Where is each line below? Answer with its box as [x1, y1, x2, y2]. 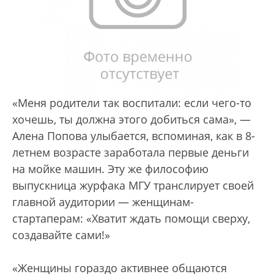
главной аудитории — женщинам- [12, 194, 194, 210]
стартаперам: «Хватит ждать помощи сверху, [12, 211, 250, 226]
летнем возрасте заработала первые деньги [12, 145, 249, 160]
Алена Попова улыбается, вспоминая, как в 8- [12, 128, 255, 144]
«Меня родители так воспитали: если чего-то [12, 95, 251, 111]
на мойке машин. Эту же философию [12, 161, 209, 177]
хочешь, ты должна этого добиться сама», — [12, 112, 251, 127]
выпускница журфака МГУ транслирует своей [12, 178, 254, 193]
